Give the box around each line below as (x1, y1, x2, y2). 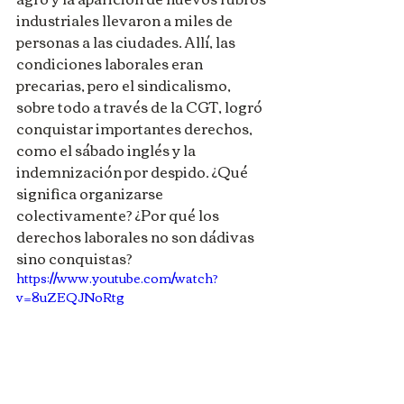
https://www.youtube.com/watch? (16, 265, 218, 289)
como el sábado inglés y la (16, 135, 198, 163)
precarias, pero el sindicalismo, (16, 70, 234, 98)
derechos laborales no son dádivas (16, 222, 257, 250)
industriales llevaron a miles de (16, 5, 235, 33)
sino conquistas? (16, 243, 133, 271)
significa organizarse (16, 179, 166, 207)
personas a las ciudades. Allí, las (16, 27, 238, 55)
